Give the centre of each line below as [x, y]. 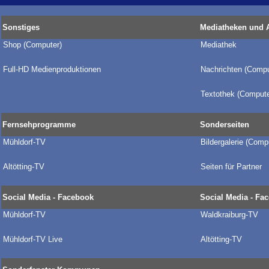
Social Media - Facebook [48, 197]
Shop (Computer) [32, 45]
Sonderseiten [225, 125]
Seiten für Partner [231, 167]
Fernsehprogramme [39, 125]
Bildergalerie [223, 142]
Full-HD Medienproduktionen [52, 69]
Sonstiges [21, 27]
